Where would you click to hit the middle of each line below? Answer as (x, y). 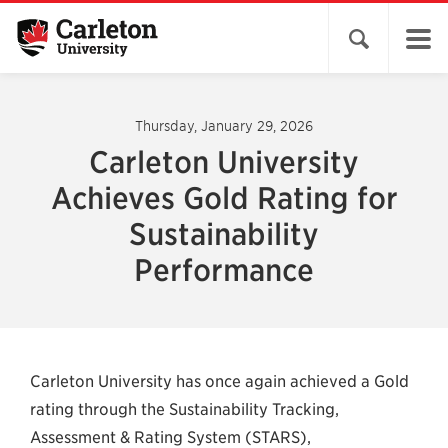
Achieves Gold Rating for (224, 198)
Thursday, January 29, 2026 (224, 126)
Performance (224, 270)
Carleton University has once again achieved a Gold (219, 381)
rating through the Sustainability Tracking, (184, 409)
